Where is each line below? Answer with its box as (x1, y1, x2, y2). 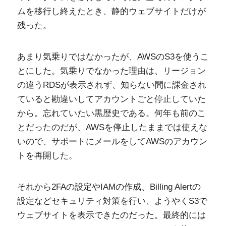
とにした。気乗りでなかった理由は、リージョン (17, 66, 206, 76)
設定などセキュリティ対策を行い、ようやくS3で (17, 196, 207, 206)
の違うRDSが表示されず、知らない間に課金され (17, 80, 206, 90)
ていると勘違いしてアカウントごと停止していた (17, 94, 206, 104)
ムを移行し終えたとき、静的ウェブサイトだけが (17, 7, 206, 16)
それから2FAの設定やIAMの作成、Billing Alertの (17, 182, 201, 192)
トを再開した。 (17, 151, 77, 160)
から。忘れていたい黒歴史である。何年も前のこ (17, 108, 206, 118)
